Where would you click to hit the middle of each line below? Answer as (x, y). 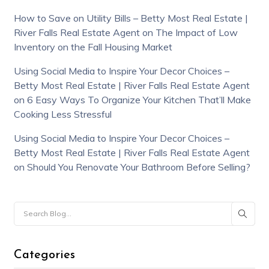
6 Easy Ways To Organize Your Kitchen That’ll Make (139, 99)
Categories (44, 255)
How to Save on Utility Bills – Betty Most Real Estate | (131, 18)
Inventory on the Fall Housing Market (93, 47)
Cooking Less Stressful (62, 114)
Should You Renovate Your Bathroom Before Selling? (138, 167)
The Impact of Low (196, 32)
